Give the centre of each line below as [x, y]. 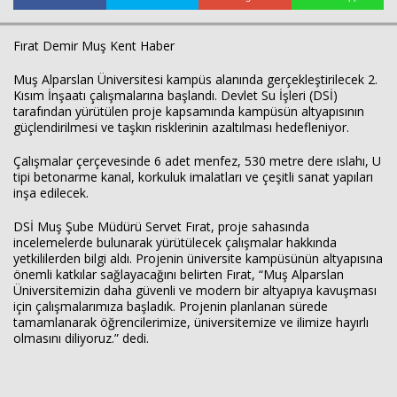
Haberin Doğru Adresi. [326, 206]
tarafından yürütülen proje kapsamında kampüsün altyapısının [189, 111]
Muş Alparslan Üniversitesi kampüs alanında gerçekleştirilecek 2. [195, 79]
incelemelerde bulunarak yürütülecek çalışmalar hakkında [175, 242]
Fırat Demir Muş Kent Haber [96, 46]
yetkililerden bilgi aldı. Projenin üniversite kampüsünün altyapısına [198, 258]
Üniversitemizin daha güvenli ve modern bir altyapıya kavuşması [195, 290]
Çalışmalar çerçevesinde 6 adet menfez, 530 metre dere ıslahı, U [197, 161]
